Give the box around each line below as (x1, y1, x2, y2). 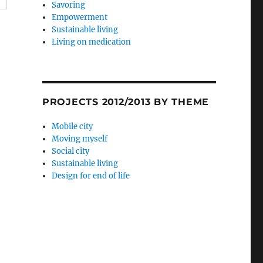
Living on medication (52, 37, 131, 47)
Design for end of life (52, 171, 130, 181)
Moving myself (52, 134, 108, 144)
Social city (52, 146, 90, 156)
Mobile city (52, 122, 93, 131)
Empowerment (52, 12, 108, 22)
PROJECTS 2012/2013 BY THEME (42, 96, 210, 107)
